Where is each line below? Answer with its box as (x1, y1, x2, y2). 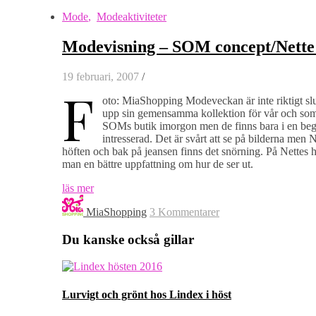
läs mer (62, 181, 94, 194)
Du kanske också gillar (62, 231, 194, 247)
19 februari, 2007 (62, 70, 139, 83)
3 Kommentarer (150, 205, 219, 218)
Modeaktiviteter (97, 11, 166, 23)
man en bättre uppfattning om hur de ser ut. (62, 157, 253, 170)
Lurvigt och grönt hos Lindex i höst (62, 288, 231, 300)
